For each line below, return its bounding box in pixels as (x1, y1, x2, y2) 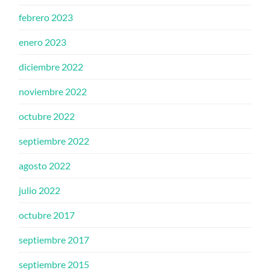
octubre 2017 (19, 209, 75, 221)
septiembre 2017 (19, 234, 90, 246)
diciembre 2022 (19, 61, 84, 73)
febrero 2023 (19, 11, 74, 24)
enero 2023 (19, 36, 67, 48)
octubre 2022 (19, 110, 75, 122)
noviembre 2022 (19, 86, 87, 98)
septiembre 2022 (19, 135, 90, 147)
